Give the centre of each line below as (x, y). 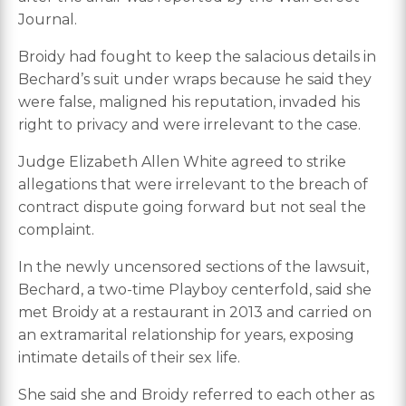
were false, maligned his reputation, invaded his (189, 102)
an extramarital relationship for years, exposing (186, 335)
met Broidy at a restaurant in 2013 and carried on (195, 313)
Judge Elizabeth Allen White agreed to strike (182, 162)
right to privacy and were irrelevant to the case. (189, 125)
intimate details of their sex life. (129, 358)
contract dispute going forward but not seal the (192, 208)
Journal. (48, 20)
